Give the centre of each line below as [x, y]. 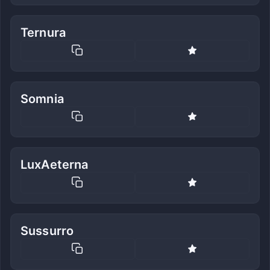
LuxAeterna [55, 165]
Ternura [43, 33]
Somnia [42, 99]
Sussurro [47, 231]
